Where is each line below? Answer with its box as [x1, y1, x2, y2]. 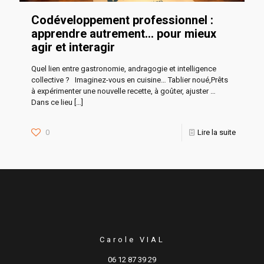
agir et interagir [31, 40, 115, 55]
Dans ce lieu [31, 98, 72, 107]
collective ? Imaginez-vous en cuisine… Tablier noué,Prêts [31, 75, 228, 85]
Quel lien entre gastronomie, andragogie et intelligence [31, 64, 216, 74]
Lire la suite [197, 128, 236, 137]
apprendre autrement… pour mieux [31, 27, 216, 41]
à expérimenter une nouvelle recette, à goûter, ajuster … [31, 87, 216, 96]
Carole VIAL [99, 235, 165, 245]
